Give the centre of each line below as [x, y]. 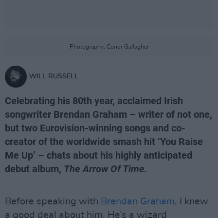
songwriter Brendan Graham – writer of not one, [109, 114]
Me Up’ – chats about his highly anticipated [99, 155]
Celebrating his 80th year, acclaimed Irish [94, 101]
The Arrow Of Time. [106, 169]
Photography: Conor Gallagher [109, 47]
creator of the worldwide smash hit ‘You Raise [104, 142]
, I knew [191, 201]
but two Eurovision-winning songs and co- [95, 128]
